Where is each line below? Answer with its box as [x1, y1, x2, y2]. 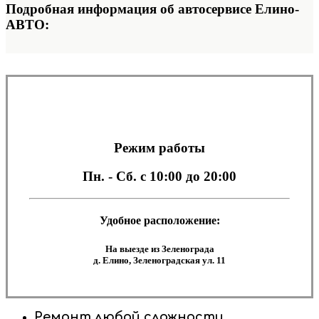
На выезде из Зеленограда [105, 243, 214, 254]
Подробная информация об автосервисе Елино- [6, 1, 299, 17]
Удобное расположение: [99, 214, 220, 227]
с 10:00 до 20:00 [140, 169, 236, 184]
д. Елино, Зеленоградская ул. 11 [93, 254, 226, 266]
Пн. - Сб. [83, 169, 140, 184]
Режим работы [114, 140, 205, 155]
